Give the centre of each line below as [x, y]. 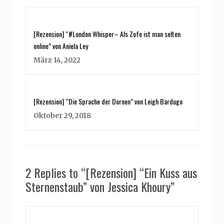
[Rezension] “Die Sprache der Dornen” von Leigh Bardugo [108, 101]
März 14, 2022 [57, 60]
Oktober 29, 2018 [62, 116]
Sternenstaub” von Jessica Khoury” [100, 187]
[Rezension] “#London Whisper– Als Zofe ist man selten [107, 34]
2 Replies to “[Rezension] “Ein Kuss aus [111, 173]
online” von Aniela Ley [61, 46]
